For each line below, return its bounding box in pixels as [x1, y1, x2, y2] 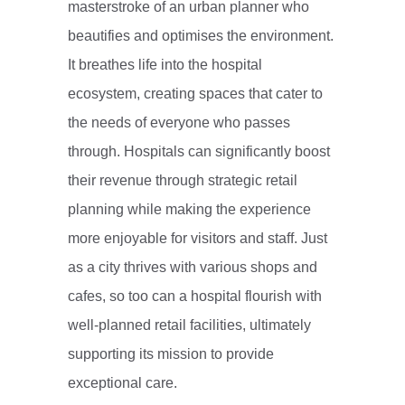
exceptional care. [67, 375, 177, 391]
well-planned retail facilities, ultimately [67, 317, 311, 334]
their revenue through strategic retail [67, 173, 297, 189]
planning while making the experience [67, 202, 311, 218]
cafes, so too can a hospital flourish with [67, 288, 322, 305]
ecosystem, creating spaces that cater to [67, 86, 323, 102]
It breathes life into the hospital [67, 57, 262, 73]
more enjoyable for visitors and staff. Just [67, 231, 327, 247]
